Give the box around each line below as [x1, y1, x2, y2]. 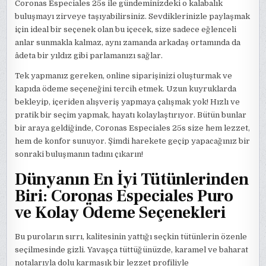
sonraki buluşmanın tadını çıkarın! [15, 149, 144, 159]
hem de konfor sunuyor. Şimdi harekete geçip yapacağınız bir [15, 136, 251, 145]
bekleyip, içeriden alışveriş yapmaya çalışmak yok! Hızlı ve [15, 97, 240, 106]
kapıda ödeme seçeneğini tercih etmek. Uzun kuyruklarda [15, 84, 237, 93]
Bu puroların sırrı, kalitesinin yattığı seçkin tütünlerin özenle [15, 232, 248, 242]
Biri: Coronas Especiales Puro [15, 185, 234, 207]
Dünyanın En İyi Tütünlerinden [15, 168, 249, 190]
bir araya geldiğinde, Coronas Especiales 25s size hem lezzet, [15, 123, 251, 132]
